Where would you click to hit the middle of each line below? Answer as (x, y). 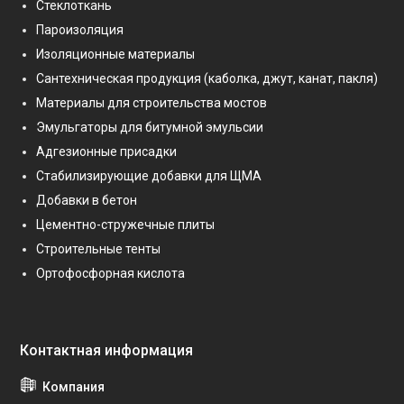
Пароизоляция (80, 30)
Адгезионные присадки (106, 151)
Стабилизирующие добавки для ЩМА (149, 176)
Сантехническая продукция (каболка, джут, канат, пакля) (207, 78)
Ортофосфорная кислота (110, 273)
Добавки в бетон (87, 200)
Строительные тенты (98, 249)
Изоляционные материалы (115, 54)
